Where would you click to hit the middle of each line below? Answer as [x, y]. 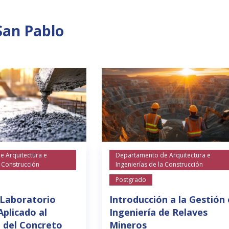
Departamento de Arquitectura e [163, 155]
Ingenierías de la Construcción [159, 164]
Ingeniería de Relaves [158, 212]
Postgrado [131, 179]
